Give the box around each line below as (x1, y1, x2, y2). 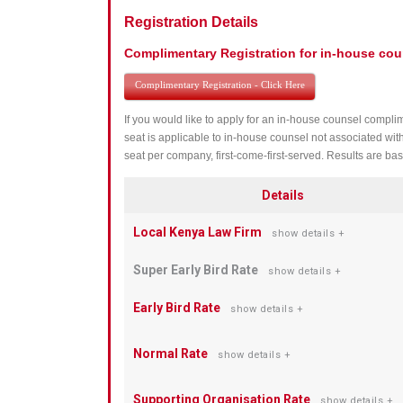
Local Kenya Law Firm (133, 224, 263, 239)
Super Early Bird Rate (133, 262, 259, 277)
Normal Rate (133, 345, 209, 361)
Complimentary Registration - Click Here (134, 79, 305, 91)
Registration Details (124, 14, 259, 31)
